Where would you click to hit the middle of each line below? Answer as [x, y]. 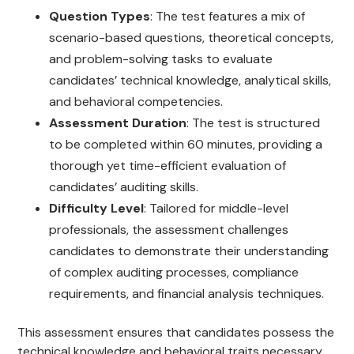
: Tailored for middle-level [217, 209]
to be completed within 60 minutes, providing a [186, 145]
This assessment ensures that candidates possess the [176, 333]
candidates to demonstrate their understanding [189, 251]
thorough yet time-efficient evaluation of [168, 166]
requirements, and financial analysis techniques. [187, 294]
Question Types [100, 17]
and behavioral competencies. [136, 102]
